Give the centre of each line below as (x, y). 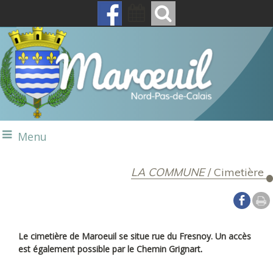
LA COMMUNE (168, 172)
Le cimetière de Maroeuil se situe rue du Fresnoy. (117, 236)
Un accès (233, 236)
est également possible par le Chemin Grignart (110, 249)
